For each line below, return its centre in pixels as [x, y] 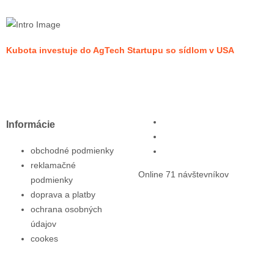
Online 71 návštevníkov [183, 174]
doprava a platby [63, 194]
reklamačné [53, 165]
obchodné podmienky [72, 150]
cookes [44, 238]
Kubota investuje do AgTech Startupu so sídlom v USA [120, 50]
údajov [43, 224]
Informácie [31, 124]
